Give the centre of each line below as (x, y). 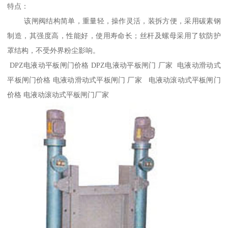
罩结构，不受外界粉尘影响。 (54, 51)
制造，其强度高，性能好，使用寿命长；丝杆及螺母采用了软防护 (114, 36)
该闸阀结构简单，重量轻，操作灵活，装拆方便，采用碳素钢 (114, 21)
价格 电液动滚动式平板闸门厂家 (58, 95)
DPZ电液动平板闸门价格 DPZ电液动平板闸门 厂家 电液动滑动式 (114, 65)
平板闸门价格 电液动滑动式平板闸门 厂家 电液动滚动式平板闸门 (114, 80)
